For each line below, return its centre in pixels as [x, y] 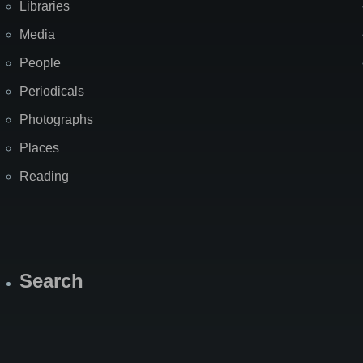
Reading [44, 177]
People [40, 63]
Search [51, 281]
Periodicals [52, 92]
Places [39, 148]
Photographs [56, 120]
